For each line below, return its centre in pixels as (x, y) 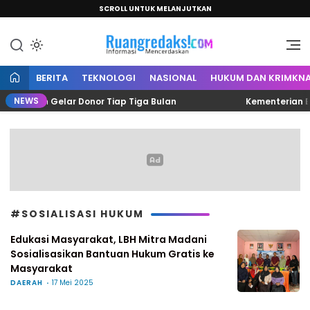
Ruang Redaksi (155, 48)
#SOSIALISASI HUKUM (77, 214)
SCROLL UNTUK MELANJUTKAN (155, 9)
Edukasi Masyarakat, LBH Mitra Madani (109, 239)
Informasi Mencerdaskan (155, 48)
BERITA (52, 78)
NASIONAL (173, 78)
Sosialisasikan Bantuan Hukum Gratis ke (112, 254)
